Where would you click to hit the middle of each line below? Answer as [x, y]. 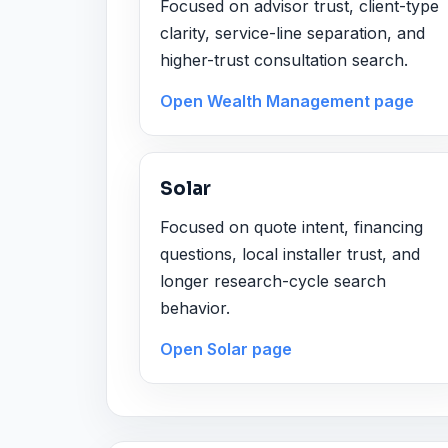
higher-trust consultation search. [284, 59]
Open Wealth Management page [287, 101]
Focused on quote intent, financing [291, 226]
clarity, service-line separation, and [292, 32]
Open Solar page [226, 349]
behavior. [195, 307]
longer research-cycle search [273, 280]
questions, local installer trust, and [290, 253]
